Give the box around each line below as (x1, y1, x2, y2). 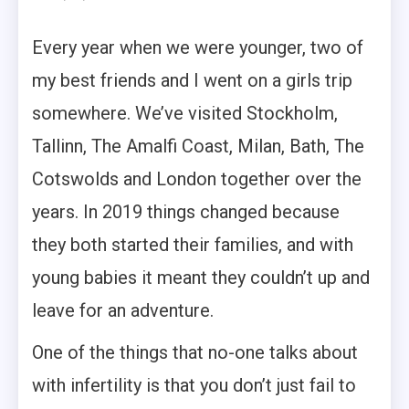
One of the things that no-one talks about (32, 341, 358, 364)
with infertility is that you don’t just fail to (32, 374, 356, 397)
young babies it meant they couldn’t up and (32, 267, 370, 289)
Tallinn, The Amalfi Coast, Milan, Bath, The (32, 135, 364, 158)
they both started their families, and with (32, 234, 353, 257)
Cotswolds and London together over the (32, 168, 362, 191)
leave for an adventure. (32, 299, 214, 322)
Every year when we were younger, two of (32, 37, 363, 59)
